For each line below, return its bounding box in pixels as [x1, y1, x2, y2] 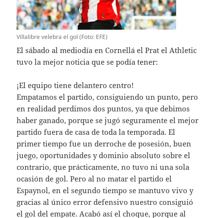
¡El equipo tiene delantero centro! [17, 80, 134, 90]
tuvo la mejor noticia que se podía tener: [17, 56, 158, 67]
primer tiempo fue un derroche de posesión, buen [17, 138, 192, 148]
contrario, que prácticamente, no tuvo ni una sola [17, 162, 190, 172]
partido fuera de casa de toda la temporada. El [17, 127, 176, 137]
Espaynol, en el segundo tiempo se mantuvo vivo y [17, 185, 194, 195]
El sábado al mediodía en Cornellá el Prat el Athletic [17, 45, 197, 55]
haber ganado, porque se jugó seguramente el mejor [17, 115, 199, 125]
